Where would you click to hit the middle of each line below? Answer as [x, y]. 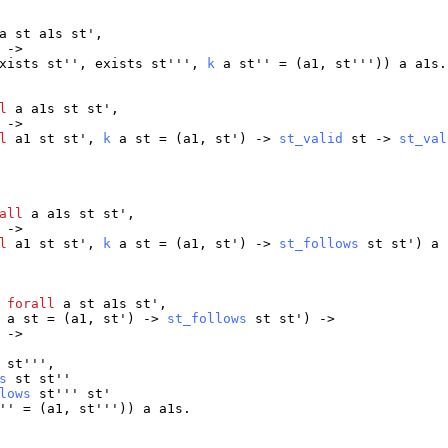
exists [119, 64]
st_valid [311, 139]
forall [31, 304]
